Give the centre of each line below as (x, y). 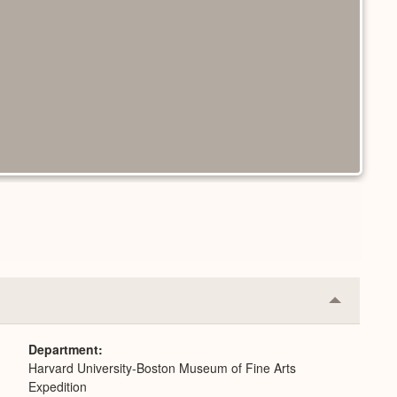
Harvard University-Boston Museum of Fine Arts (162, 368)
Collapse (362, 306)
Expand (358, 334)
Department (63, 349)
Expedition (58, 386)
